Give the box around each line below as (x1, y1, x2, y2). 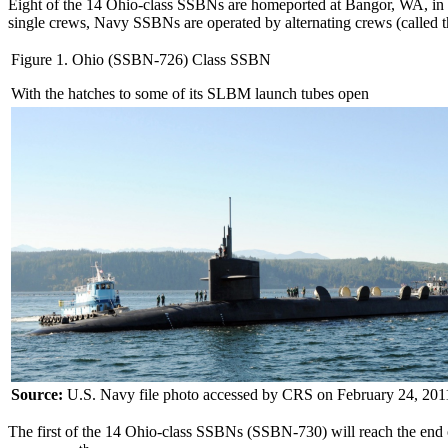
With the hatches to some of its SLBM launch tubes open (11, 84, 369, 102)
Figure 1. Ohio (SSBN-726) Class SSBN (11, 50, 271, 68)
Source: (11, 385, 67, 403)
